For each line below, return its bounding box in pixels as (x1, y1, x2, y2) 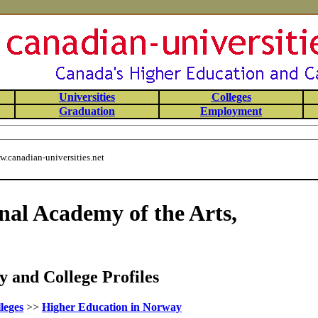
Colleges (211, 91, 251, 103)
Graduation (59, 105, 115, 117)
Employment (200, 105, 262, 117)
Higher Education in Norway (42, 301, 182, 314)
